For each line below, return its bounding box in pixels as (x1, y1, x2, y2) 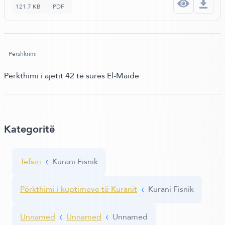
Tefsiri (20, 154, 41, 169)
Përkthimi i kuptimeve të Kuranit (20, 181, 137, 196)
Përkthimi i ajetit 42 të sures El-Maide (4, 68, 139, 83)
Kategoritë (4, 119, 55, 139)
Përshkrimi (9, 48, 37, 59)
